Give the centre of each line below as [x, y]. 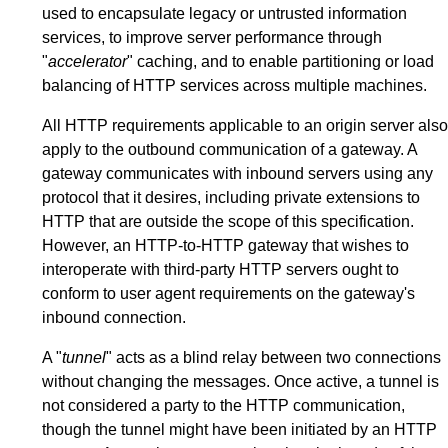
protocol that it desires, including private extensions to [231, 197]
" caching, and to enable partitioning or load [280, 61]
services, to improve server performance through [212, 37]
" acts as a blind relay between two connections [273, 357]
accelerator [87, 61]
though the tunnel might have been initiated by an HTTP [239, 429]
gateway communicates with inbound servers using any [237, 173]
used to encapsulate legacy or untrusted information [224, 13]
